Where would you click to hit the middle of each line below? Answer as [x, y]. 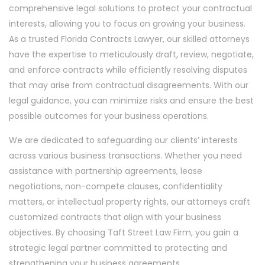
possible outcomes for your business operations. [109, 116]
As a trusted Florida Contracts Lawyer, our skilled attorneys [129, 39]
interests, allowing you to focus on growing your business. [127, 24]
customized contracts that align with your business [115, 217]
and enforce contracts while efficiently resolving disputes [128, 70]
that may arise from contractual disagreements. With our [129, 85]
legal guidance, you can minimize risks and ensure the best [131, 101]
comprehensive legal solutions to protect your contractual [130, 8]
